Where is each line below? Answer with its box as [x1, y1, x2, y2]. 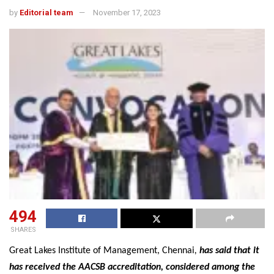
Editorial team [20, 8, 73, 18]
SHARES [10, 225, 36, 234]
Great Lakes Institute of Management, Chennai [9, 245, 194, 256]
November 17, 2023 [93, 8, 161, 18]
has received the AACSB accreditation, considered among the [9, 262, 255, 272]
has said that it [197, 245, 259, 256]
